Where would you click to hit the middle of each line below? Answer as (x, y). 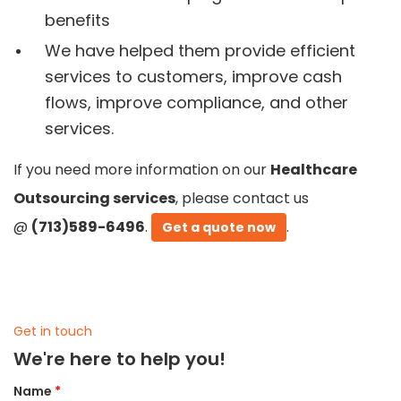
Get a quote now (219, 227)
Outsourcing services (94, 198)
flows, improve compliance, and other (196, 102)
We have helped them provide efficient (200, 50)
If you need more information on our (142, 169)
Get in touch (53, 331)
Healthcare (314, 169)
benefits (77, 20)
